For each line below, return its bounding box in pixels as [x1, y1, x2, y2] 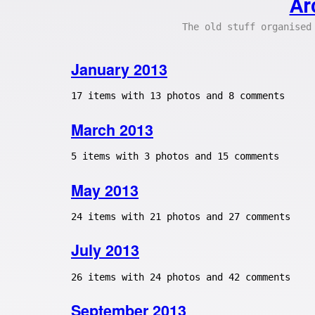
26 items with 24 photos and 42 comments [71, 271, 290, 283]
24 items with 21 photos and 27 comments [71, 210, 290, 222]
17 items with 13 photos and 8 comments [71, 90, 285, 102]
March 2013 [71, 118, 153, 141]
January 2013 [71, 58, 167, 80]
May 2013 [71, 179, 139, 201]
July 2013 [71, 239, 139, 262]
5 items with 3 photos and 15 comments [71, 150, 279, 162]
